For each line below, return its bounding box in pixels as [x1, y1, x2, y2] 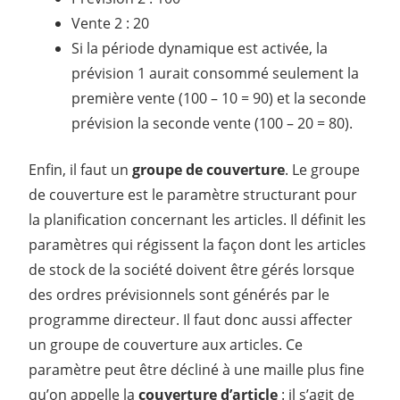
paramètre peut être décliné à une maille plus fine [29, 359, 364, 379]
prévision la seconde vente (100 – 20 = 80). [71, 112, 353, 133]
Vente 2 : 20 [71, 12, 149, 33]
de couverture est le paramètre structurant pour [29, 184, 357, 204]
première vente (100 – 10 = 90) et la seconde [71, 87, 366, 108]
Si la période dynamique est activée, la [71, 37, 328, 58]
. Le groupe [285, 159, 360, 179]
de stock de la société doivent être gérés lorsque [29, 259, 354, 279]
